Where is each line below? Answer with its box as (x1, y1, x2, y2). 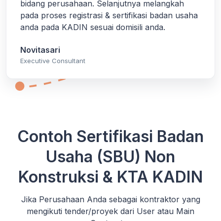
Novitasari (20, 44, 60, 55)
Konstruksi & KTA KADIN (18, 167, 203, 186)
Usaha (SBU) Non (46, 147, 175, 166)
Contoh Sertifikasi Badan (17, 126, 204, 146)
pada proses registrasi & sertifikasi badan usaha (20, 10, 198, 20)
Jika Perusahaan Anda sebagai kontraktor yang (21, 194, 200, 204)
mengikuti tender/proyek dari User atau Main (27, 206, 194, 216)
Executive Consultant (20, 56, 85, 65)
